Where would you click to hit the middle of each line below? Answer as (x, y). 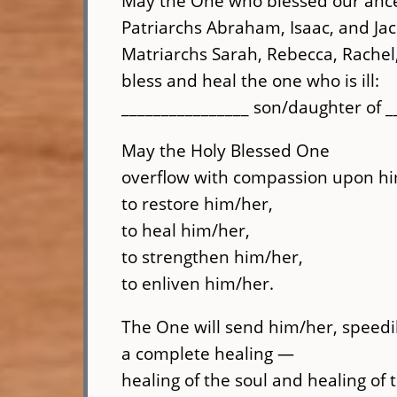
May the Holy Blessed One (226, 150)
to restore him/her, (198, 203)
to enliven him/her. (198, 283)
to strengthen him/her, (213, 256)
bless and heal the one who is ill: (251, 80)
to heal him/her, (186, 230)
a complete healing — (208, 353)
